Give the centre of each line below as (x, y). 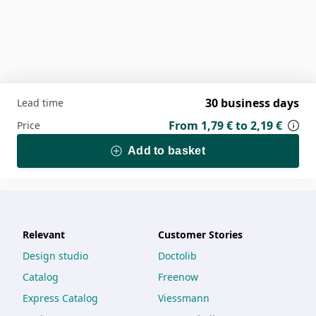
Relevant (44, 235)
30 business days (252, 103)
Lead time (40, 103)
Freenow (178, 277)
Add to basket (166, 151)
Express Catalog (60, 298)
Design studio (55, 256)
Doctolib (177, 256)
